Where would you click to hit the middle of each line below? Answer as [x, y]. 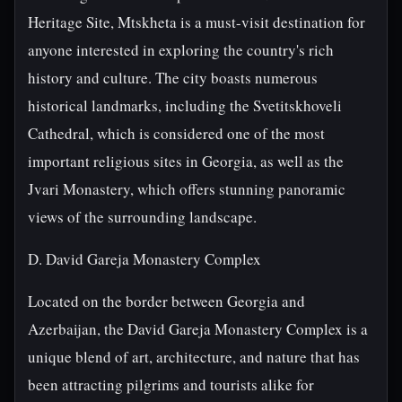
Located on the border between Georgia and [166, 301]
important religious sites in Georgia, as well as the [186, 161]
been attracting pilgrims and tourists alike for [171, 385]
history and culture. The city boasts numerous [173, 78]
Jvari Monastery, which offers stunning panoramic [187, 189]
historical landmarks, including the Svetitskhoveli [185, 105]
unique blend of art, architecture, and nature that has [194, 357]
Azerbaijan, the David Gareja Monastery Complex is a [198, 329]
